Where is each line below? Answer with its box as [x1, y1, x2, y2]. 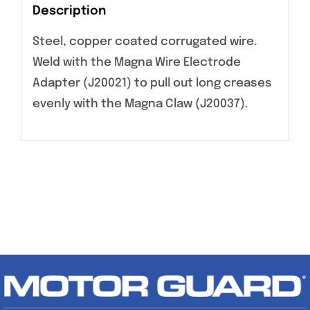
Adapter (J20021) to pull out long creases [32, 77, 272, 90]
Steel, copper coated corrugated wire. [32, 36, 257, 48]
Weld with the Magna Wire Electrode [32, 57, 241, 69]
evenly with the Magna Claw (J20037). [32, 98, 248, 111]
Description [32, 5, 106, 18]
